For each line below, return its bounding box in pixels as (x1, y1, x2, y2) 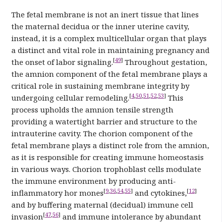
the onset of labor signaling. (11, 56, 113, 67)
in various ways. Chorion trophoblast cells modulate (11, 164, 201, 174)
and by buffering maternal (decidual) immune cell (11, 199, 193, 210)
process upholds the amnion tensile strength (11, 104, 173, 114)
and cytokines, (132, 187, 187, 198)
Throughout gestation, (122, 56, 207, 67)
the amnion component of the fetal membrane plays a (11, 68, 208, 79)
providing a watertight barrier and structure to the (11, 116, 197, 126)
